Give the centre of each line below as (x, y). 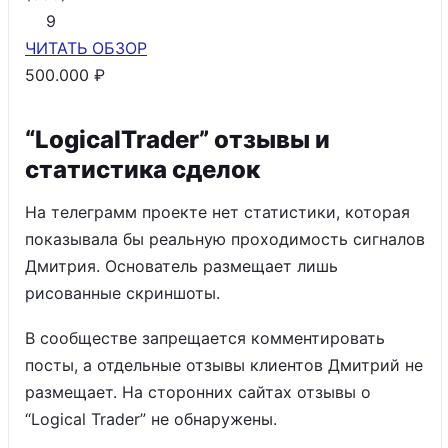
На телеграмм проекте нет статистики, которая (217, 212)
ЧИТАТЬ (56, 48)
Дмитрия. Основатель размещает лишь (181, 266)
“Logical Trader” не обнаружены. (151, 419)
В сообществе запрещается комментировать (205, 338)
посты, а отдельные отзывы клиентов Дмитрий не (224, 365)
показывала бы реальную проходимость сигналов (225, 239)
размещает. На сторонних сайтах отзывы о (198, 392)
